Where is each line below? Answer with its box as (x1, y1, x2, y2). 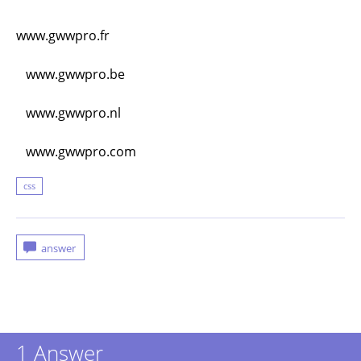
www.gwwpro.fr (16, 27, 110, 44)
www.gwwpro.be (16, 65, 125, 83)
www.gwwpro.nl (16, 104, 121, 122)
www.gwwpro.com (16, 143, 136, 160)
